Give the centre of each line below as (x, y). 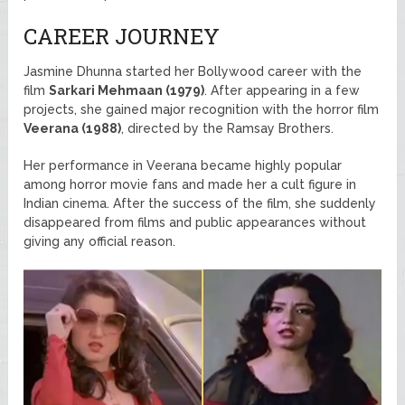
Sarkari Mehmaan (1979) (127, 90)
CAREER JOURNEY (122, 36)
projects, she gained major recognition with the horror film (202, 109)
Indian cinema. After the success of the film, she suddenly (200, 203)
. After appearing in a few (283, 90)
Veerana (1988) (73, 128)
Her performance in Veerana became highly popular (183, 165)
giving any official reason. (100, 241)
